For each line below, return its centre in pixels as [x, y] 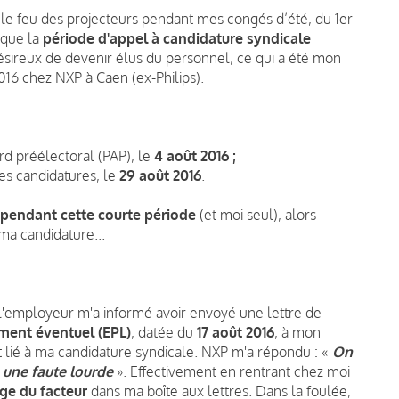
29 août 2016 [160, 175]
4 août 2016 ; [195, 155]
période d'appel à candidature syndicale [177, 38]
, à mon [297, 332]
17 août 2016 [236, 332]
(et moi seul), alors [256, 214]
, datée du [164, 332]
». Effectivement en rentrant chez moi [233, 371]
